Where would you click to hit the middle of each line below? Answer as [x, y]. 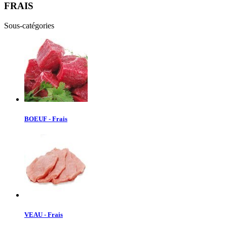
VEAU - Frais [44, 215]
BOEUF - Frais [46, 119]
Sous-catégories [29, 25]
